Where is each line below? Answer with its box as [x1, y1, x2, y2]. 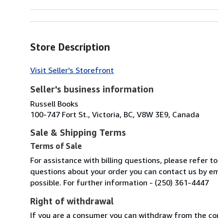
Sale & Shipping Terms [30, 127, 126, 138]
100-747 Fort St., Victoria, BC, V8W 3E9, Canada [30, 109, 200, 119]
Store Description [30, 41, 110, 53]
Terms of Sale [30, 141, 82, 151]
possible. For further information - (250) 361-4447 [30, 177, 209, 187]
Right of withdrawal [30, 195, 114, 206]
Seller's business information [30, 83, 154, 94]
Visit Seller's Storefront [30, 65, 114, 75]
